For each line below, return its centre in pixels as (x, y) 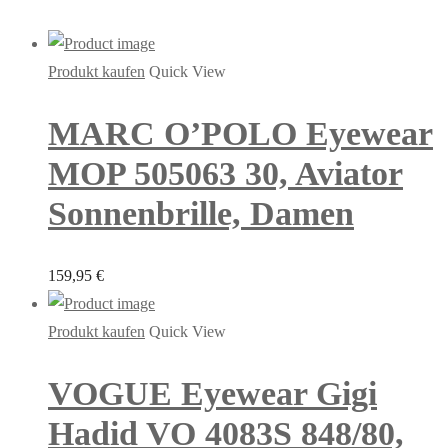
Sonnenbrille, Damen (201, 213)
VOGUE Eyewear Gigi (212, 394)
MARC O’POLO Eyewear (240, 133)
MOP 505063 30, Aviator (225, 173)
